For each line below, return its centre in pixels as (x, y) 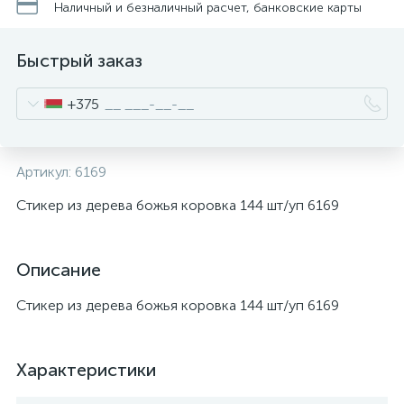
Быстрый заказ (79, 60)
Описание (59, 270)
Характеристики (86, 370)
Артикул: (46, 172)
